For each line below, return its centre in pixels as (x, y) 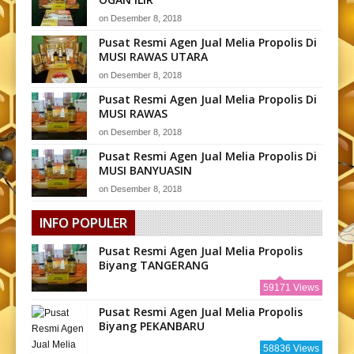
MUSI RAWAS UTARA (153, 57)
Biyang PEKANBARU (152, 326)
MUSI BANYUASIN (145, 171)
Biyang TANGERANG (154, 265)
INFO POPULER (83, 223)
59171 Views (291, 288)
